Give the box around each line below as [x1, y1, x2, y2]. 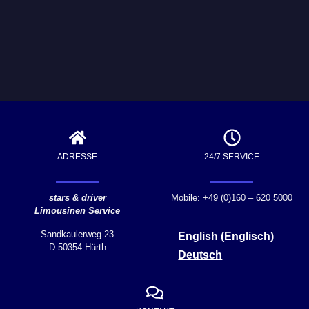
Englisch [224, 230, 271, 242]
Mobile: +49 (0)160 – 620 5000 [171, 192, 292, 203]
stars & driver [48, 192, 106, 203]
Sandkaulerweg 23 [41, 228, 114, 239]
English [178, 230, 219, 242]
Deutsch [178, 249, 223, 261]
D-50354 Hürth [48, 241, 106, 252]
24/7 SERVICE [204, 152, 259, 162]
